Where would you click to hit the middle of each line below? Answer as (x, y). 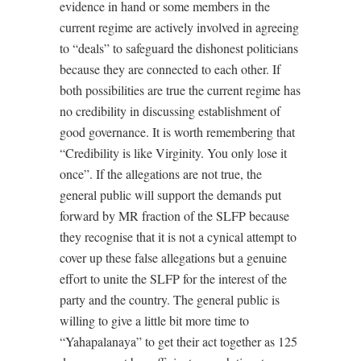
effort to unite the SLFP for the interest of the (173, 279)
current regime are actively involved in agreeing (179, 27)
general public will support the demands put (170, 195)
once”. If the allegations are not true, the (161, 174)
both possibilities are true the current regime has (180, 90)
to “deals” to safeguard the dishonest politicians (179, 48)
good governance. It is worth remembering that (177, 132)
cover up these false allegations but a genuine (173, 258)
